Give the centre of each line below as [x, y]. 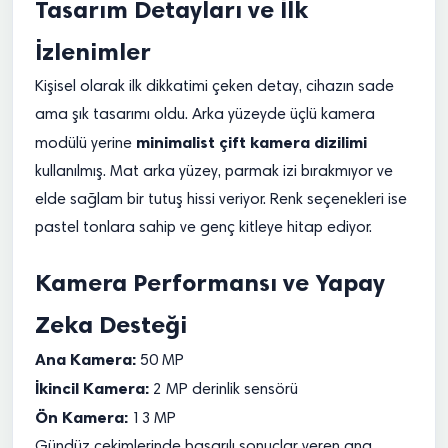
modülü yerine [85, 144]
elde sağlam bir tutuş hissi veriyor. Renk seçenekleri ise [221, 200]
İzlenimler [93, 51]
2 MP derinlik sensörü [223, 390]
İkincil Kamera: [92, 388]
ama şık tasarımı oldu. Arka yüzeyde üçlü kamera [205, 115]
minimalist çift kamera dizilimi [251, 142]
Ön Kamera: [81, 417]
